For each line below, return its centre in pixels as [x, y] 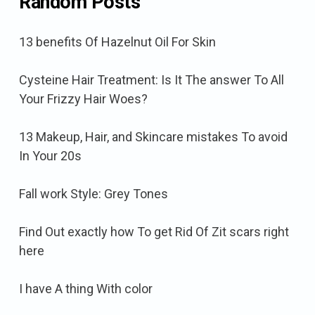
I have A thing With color [86, 288]
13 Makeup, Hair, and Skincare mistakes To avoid [153, 136]
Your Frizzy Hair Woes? [83, 98]
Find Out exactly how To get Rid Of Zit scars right [154, 231]
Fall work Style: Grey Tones [94, 193]
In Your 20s [50, 155]
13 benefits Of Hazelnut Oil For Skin [117, 41]
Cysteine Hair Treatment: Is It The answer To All [152, 79]
